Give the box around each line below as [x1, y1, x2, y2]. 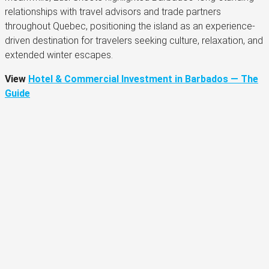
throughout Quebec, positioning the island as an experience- [5, 20, 255, 32]
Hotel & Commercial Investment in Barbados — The [28, 73, 258, 85]
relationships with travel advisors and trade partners [5, 6, 221, 18]
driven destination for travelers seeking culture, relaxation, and [5, 35, 263, 47]
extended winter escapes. [5, 49, 113, 61]
